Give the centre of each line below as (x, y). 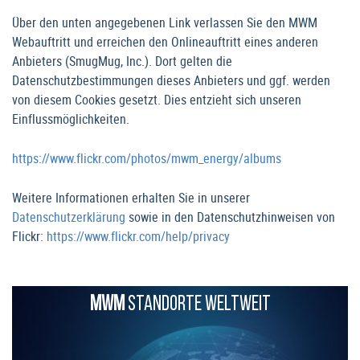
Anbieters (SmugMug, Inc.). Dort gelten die (122, 61)
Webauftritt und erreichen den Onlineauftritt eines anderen (165, 42)
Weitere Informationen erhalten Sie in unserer (131, 198)
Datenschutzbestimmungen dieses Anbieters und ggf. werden (171, 81)
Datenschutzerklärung (69, 217)
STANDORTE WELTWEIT (197, 305)
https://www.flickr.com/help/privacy (138, 237)
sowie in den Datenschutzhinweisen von (230, 217)
